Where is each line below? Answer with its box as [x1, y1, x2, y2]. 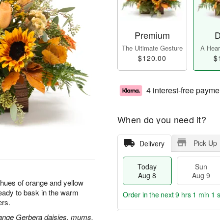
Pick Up [193, 138, 217, 148]
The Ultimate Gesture [122, 43, 183, 53]
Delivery [139, 138, 165, 149]
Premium [135, 28, 170, 42]
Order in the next [123, 190, 176, 200]
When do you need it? [117, 113, 206, 126]
